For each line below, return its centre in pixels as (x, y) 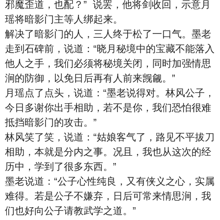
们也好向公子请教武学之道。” (70, 211)
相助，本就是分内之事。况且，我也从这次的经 (108, 152)
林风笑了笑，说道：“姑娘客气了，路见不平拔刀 (110, 137)
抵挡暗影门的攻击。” (51, 122)
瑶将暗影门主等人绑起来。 (64, 19)
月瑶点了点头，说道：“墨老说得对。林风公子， (110, 93)
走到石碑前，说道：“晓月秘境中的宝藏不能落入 (110, 49)
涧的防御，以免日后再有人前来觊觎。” (90, 78)
